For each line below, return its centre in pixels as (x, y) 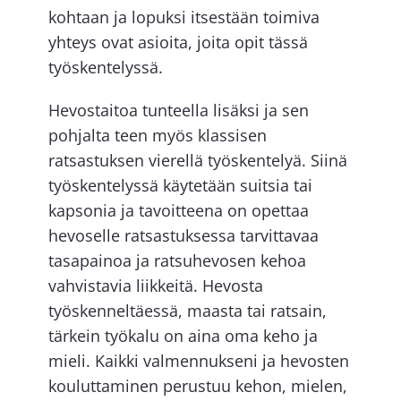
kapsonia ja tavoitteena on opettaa (178, 211)
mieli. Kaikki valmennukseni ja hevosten (198, 361)
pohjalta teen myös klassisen (157, 136)
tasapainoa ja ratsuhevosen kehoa (177, 261)
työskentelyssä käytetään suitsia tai (180, 186)
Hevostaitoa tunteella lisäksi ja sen (178, 111)
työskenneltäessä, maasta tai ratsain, (187, 311)
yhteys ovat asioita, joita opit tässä (178, 43)
